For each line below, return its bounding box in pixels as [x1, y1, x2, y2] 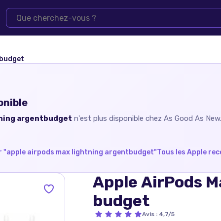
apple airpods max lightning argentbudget [6, 147, 154, 156]
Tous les [157, 147, 187, 156]
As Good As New [164, 113, 220, 123]
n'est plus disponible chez [72, 113, 164, 123]
